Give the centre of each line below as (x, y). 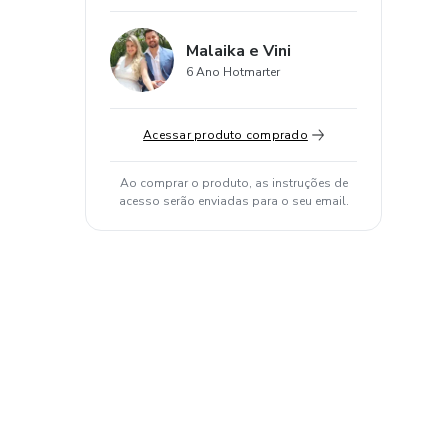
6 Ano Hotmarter (233, 72)
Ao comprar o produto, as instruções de (233, 183)
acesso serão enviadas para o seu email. (233, 201)
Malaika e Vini (238, 51)
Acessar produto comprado (225, 135)
